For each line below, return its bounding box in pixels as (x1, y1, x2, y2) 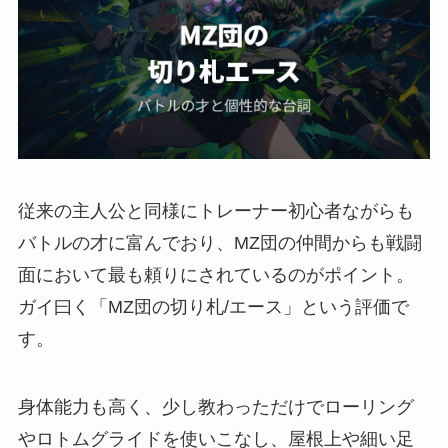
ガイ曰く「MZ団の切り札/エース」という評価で (17, 297, 409, 318)
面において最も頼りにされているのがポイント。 (17, 265, 414, 286)
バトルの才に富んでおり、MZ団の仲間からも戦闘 (17, 233, 422, 254)
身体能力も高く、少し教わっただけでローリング (17, 396, 414, 417)
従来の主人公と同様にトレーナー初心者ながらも (17, 201, 414, 222)
